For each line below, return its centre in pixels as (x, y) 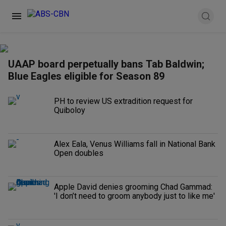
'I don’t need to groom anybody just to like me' (134, 196)
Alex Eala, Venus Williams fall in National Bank (135, 144)
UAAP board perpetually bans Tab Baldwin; (106, 64)
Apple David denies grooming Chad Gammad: (133, 187)
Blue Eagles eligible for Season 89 (86, 76)
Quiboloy (70, 110)
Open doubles (79, 153)
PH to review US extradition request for (123, 101)
